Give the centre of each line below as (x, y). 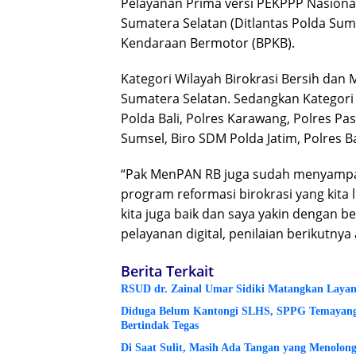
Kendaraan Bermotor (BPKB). (208, 43)
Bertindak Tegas (160, 325)
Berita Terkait (167, 271)
